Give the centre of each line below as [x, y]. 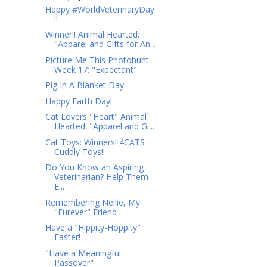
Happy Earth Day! [78, 101]
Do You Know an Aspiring [94, 167]
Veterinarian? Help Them [101, 177]
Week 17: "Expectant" [95, 69]
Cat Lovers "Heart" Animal [96, 117]
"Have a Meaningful [83, 253]
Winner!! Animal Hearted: [92, 35]
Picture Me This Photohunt [97, 60]
